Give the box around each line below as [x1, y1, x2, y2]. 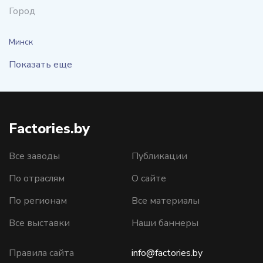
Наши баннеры [131, 217, 198, 230]
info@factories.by [131, 247, 203, 259]
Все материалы [131, 194, 200, 207]
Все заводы [9, 150, 60, 163]
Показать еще [9, 58, 72, 71]
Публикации [131, 150, 187, 163]
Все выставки [9, 217, 70, 230]
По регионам [9, 194, 67, 207]
